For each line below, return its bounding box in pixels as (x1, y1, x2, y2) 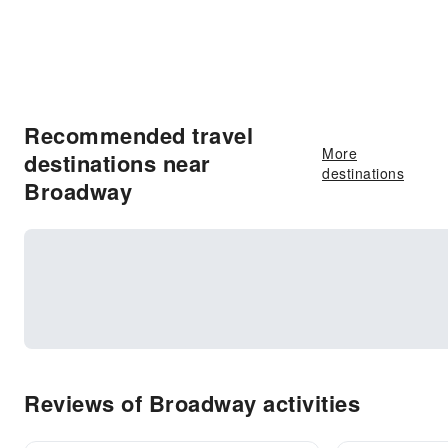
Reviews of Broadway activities (24, 387, 360, 419)
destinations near (24, 147, 211, 179)
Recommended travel (24, 119, 253, 151)
